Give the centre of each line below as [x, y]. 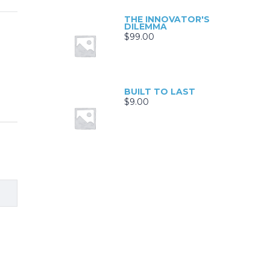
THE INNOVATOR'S [167, 20]
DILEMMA [146, 27]
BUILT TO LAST [160, 92]
